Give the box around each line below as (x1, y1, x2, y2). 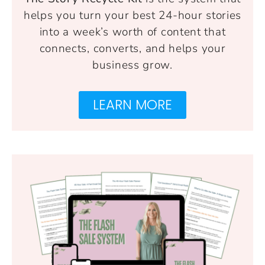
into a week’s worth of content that (39, 24, 226, 40)
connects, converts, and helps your (39, 40, 226, 56)
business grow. (92, 57, 173, 73)
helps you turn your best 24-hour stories (24, 7, 242, 23)
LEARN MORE (93, 95, 172, 114)
